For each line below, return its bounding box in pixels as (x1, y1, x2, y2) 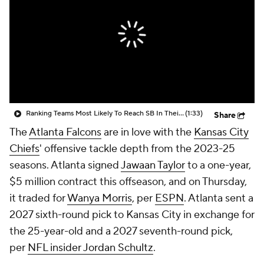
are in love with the (101, 126, 194, 139)
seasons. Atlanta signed (9, 159, 121, 172)
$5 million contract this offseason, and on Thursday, (9, 175, 247, 189)
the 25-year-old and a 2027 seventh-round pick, (9, 225, 233, 238)
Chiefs (9, 142, 39, 156)
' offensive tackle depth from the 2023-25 (39, 142, 235, 156)
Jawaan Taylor (121, 159, 185, 172)
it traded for (9, 192, 67, 205)
